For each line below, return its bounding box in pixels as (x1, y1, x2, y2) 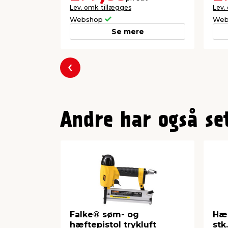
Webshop (70, 15, 105, 24)
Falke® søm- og (70, 210, 139, 220)
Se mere (111, 27, 144, 37)
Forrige (69, 69, 99, 79)
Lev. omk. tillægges (70, 4, 131, 12)
